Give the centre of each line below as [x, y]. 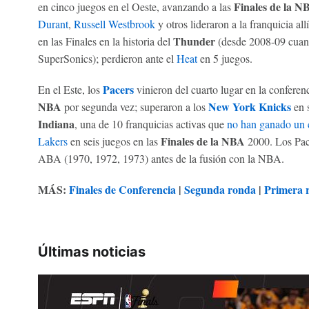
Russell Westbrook [114, 24]
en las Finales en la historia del [105, 41]
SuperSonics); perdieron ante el [107, 59]
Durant [53, 24]
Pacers [118, 90]
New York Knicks [249, 107]
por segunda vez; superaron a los [134, 107]
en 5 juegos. [225, 59]
